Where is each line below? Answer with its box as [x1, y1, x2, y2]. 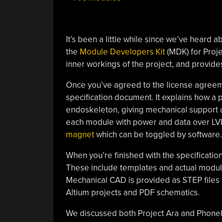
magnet [65, 129, 94, 140]
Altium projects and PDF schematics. [65, 187, 200, 198]
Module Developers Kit [79, 47, 165, 57]
